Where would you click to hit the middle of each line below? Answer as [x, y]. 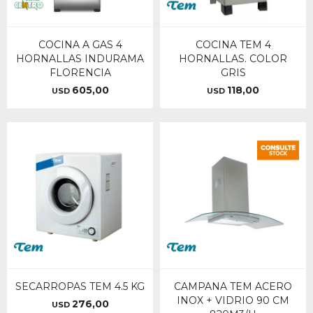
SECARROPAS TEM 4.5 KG [80, 286]
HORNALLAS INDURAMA [80, 59]
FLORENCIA [80, 73]
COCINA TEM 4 [233, 45]
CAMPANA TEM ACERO [233, 286]
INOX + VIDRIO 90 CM [233, 300]
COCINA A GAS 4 [80, 45]
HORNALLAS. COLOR [233, 59]
